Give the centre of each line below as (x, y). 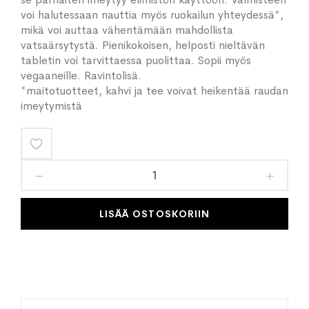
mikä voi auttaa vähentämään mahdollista (127, 30)
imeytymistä (51, 106)
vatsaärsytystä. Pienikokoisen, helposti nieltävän (143, 45)
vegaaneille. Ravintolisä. (83, 76)
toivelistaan (76, 176)
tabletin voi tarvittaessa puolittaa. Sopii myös (136, 60)
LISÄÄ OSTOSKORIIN (154, 213)
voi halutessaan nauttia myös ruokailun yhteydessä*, (152, 15)
